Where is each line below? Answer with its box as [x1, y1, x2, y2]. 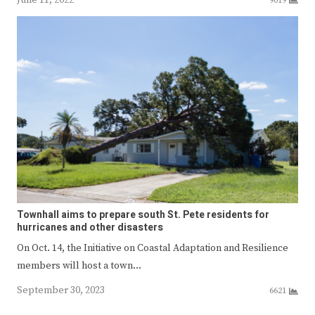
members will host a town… [17, 259, 141, 273]
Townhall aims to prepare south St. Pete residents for [17, 207, 269, 223]
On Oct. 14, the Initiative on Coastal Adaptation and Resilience [17, 242, 288, 255]
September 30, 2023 [17, 284, 105, 297]
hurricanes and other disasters [17, 220, 163, 236]
